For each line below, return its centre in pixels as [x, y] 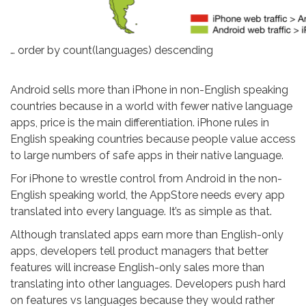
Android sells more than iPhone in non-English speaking [149, 90]
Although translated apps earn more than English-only [147, 235]
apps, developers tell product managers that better [139, 251]
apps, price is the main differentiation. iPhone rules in [140, 123]
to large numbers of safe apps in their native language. [147, 155]
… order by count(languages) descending [123, 50]
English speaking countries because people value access [153, 139]
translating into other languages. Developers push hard [148, 284]
